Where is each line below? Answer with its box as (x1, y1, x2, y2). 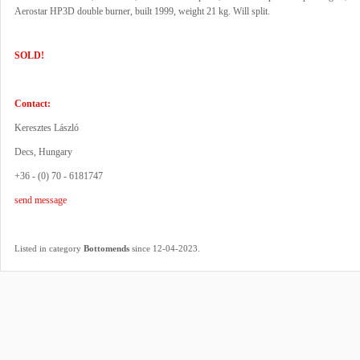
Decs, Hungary (14, 146, 72, 157)
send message (14, 194, 67, 206)
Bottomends (84, 243, 129, 253)
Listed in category (14, 243, 84, 253)
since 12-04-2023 (129, 243, 198, 253)
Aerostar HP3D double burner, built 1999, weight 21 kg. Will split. (14, 6, 270, 17)
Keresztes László (14, 122, 79, 133)
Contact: (14, 98, 51, 109)
